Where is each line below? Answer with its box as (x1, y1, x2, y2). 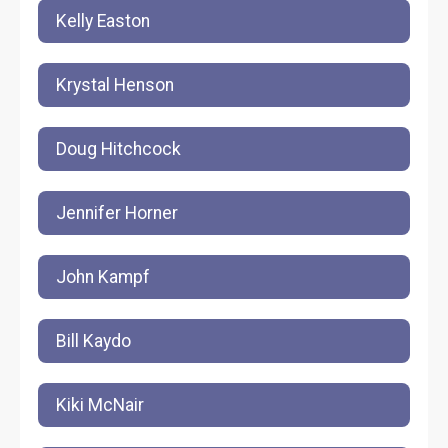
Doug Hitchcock (56, 139, 181, 159)
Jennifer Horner (56, 203, 178, 223)
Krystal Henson (56, 75, 174, 95)
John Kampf (56, 267, 150, 287)
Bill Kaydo (56, 331, 131, 351)
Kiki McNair (56, 395, 144, 415)
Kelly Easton (56, 11, 150, 31)
